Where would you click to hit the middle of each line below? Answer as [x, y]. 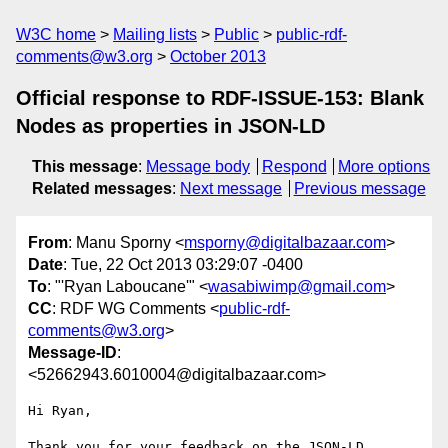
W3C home [56, 34]
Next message [231, 188]
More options [384, 166]
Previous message [359, 188]
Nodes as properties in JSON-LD [170, 126]
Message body [198, 166]
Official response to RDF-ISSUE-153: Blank [220, 98]
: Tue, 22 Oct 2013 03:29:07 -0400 [183, 265]
